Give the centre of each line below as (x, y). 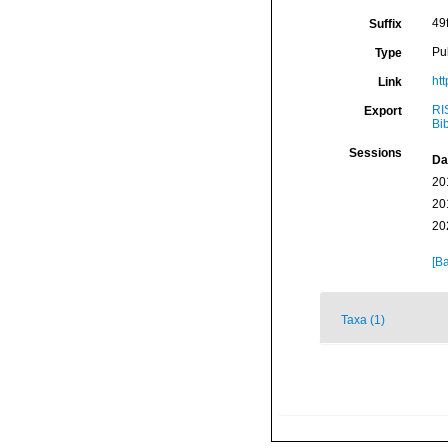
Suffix (385, 24)
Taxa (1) (363, 320)
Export (382, 111)
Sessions (375, 153)
